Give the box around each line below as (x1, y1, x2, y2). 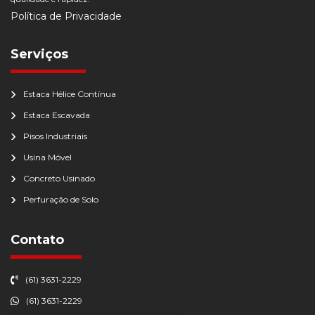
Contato (11, 232, 64, 247)
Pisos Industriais (23, 131, 87, 141)
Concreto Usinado (23, 173, 95, 184)
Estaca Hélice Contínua (23, 89, 116, 99)
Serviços (11, 46, 68, 62)
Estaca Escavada (23, 110, 90, 120)
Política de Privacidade (11, 10, 122, 22)
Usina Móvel (23, 152, 72, 162)
